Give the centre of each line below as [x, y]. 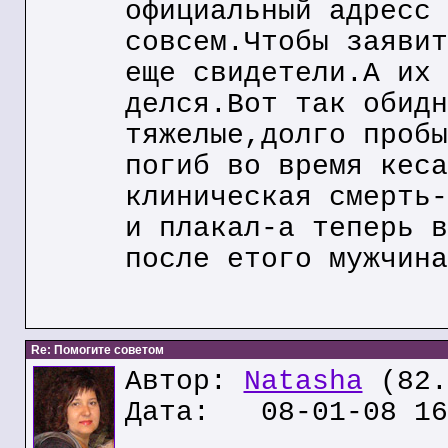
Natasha [303, 381]
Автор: [184, 381]
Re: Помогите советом [95, 350]
